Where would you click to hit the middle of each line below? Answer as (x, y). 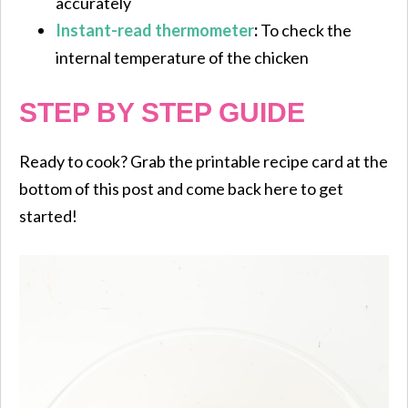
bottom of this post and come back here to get (181, 188)
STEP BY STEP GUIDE (162, 112)
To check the (305, 30)
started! (48, 215)
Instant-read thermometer (155, 30)
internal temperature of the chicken (182, 57)
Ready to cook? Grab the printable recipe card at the (204, 161)
